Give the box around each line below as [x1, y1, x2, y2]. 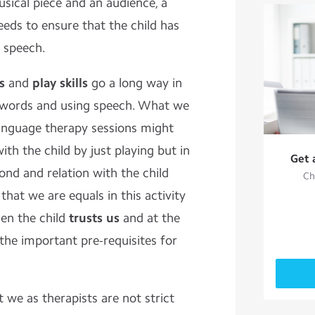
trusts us [68, 210, 120, 226]
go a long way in [87, 75, 182, 91]
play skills [32, 75, 88, 91]
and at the [119, 210, 180, 226]
